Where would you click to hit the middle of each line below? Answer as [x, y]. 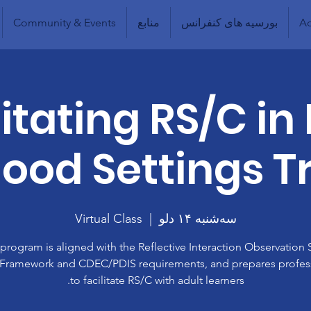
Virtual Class [108, 219]
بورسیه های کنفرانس [229, 23]
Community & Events [64, 23]
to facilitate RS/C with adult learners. [157, 280]
